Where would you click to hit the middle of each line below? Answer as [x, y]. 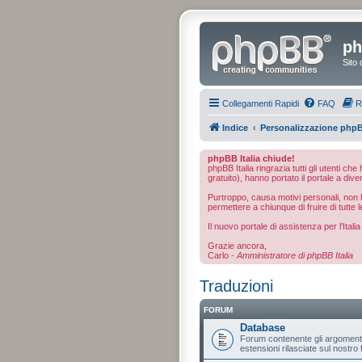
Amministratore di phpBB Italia [295, 255]
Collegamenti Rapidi [261, 103]
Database [263, 327]
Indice [235, 127]
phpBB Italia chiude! [251, 158]
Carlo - [222, 255]
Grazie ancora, [237, 245]
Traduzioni [236, 286]
